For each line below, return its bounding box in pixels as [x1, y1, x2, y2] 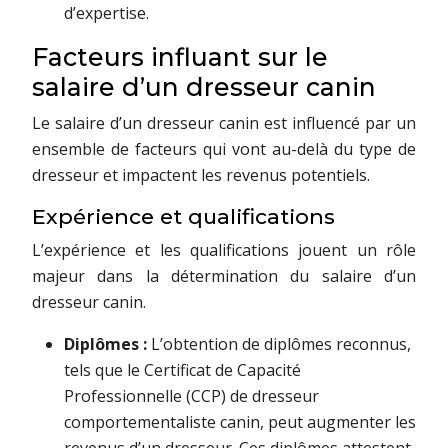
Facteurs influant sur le [32, 41, 328, 72]
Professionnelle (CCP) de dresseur [64, 384, 319, 407]
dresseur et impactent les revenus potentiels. [32, 163, 370, 186]
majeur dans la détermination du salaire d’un [32, 264, 416, 287]
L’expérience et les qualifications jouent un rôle [32, 238, 416, 261]
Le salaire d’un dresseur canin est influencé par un [32, 111, 416, 134]
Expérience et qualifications [32, 203, 335, 229]
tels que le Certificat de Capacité [64, 358, 301, 381]
